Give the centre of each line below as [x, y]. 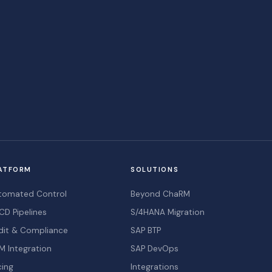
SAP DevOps [155, 249]
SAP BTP [146, 231]
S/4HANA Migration [168, 212]
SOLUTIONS [155, 170]
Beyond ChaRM [161, 194]
